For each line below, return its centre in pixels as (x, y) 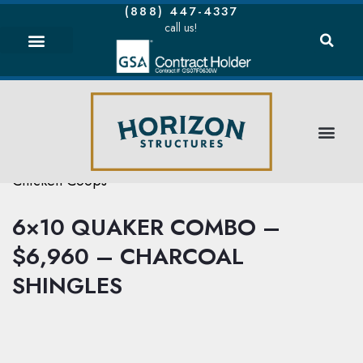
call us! (181, 28)
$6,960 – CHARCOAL (128, 257)
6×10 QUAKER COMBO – (146, 228)
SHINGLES (67, 286)
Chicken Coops (60, 181)
